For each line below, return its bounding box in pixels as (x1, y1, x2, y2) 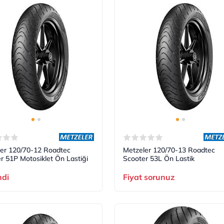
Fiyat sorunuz (122, 171, 174, 182)
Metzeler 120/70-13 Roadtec (122, 145, 215, 154)
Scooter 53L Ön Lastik (122, 153, 194, 163)
